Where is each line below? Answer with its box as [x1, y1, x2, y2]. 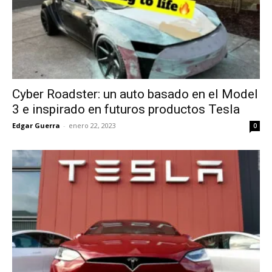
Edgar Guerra [12, 121, 60, 131]
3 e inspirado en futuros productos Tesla [12, 102, 240, 117]
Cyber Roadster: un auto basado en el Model [12, 87, 258, 102]
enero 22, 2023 [69, 121, 116, 131]
